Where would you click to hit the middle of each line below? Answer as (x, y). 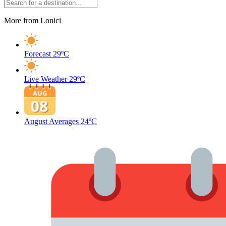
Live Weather (46, 79)
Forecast (38, 54)
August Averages (51, 121)
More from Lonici (33, 20)
